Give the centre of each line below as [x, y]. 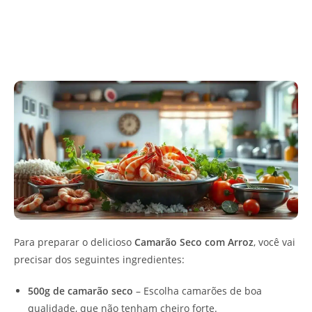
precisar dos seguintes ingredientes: [99, 259]
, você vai [274, 242]
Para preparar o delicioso [74, 242]
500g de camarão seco [80, 290]
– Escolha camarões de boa [197, 290]
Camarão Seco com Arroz [194, 242]
